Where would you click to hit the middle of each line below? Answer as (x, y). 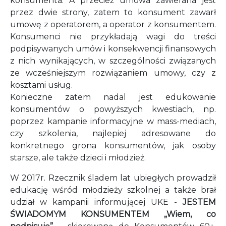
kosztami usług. (41, 85)
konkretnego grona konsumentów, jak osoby (113, 146)
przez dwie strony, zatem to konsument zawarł (113, 12)
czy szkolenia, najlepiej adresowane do (113, 133)
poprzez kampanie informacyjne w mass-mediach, (113, 121)
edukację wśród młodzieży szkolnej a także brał (113, 190)
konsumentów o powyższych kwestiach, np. (113, 109)
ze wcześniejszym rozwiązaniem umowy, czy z (113, 73)
